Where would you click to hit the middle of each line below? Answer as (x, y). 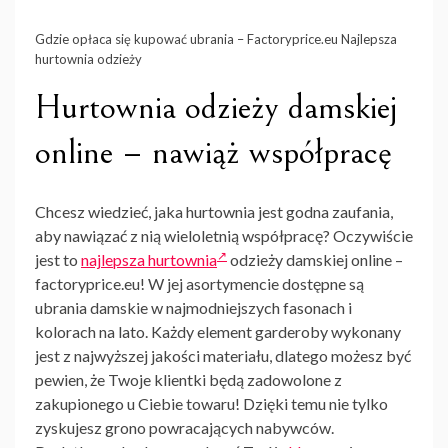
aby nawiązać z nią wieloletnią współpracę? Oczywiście (224, 236)
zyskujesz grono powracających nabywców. (184, 428)
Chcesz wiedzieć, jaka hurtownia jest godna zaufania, (214, 212)
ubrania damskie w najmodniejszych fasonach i (193, 308)
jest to (58, 260)
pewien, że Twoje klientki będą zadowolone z (188, 380)
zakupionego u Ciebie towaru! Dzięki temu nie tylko (211, 404)
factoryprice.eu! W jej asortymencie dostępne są (199, 284)
